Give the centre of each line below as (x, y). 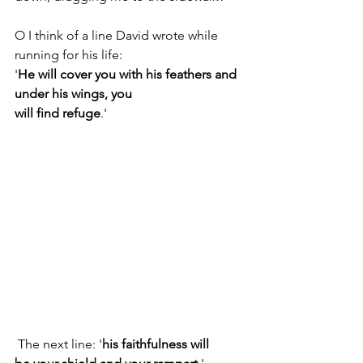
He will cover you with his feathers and (129, 74)
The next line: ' (58, 344)
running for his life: (68, 55)
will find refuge (58, 113)
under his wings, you (73, 94)
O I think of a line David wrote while (118, 35)
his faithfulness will (157, 344)
